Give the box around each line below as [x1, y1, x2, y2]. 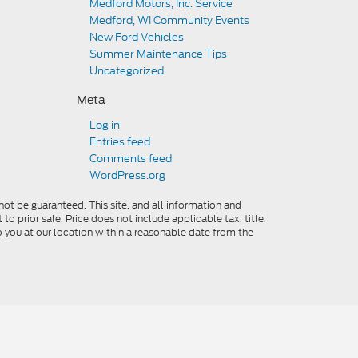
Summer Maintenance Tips [89, 46, 227, 62]
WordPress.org [89, 168, 165, 183]
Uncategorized [89, 63, 164, 78]
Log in [89, 117, 120, 133]
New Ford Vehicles [89, 30, 184, 45]
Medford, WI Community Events [89, 13, 249, 28]
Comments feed [89, 151, 172, 166]
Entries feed [89, 134, 150, 149]
